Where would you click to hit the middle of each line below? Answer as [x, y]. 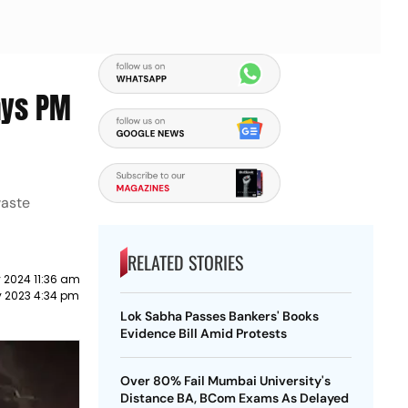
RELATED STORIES [185, 262]
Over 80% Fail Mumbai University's [225, 381]
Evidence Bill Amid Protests [203, 333]
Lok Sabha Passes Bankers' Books [219, 316]
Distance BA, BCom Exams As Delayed [234, 398]
